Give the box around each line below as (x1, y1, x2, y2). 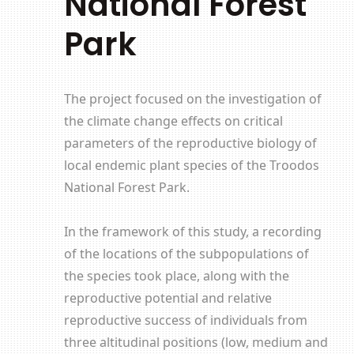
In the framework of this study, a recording (63, 223, 322, 240)
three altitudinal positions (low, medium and (63, 333, 328, 351)
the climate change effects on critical (63, 112, 283, 130)
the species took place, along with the (63, 267, 289, 284)
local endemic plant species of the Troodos (63, 156, 319, 174)
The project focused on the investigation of (63, 90, 322, 107)
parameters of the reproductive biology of (63, 134, 317, 152)
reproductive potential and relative (63, 289, 272, 307)
